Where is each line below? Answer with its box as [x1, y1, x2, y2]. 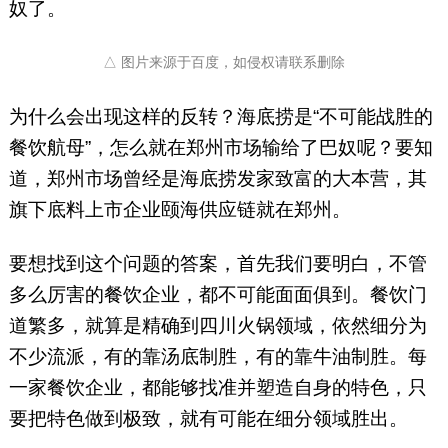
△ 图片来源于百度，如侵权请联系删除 [103, 54, 345, 71]
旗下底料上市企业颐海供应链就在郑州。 [8, 199, 351, 221]
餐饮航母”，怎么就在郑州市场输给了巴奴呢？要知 [8, 137, 433, 159]
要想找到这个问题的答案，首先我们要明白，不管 [8, 253, 427, 275]
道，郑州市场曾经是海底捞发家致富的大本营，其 [8, 168, 427, 190]
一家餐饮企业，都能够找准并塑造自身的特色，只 [8, 377, 427, 399]
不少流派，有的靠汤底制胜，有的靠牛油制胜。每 [8, 346, 427, 368]
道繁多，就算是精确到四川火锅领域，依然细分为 [8, 315, 427, 337]
